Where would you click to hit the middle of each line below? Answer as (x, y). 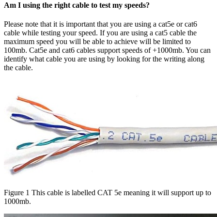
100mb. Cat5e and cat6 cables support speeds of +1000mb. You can (107, 50)
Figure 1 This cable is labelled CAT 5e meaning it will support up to (108, 193)
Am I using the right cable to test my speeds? (77, 5)
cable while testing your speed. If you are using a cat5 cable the (100, 33)
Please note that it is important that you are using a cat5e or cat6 (101, 24)
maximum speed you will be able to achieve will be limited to (97, 42)
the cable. (18, 68)
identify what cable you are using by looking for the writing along (104, 59)
